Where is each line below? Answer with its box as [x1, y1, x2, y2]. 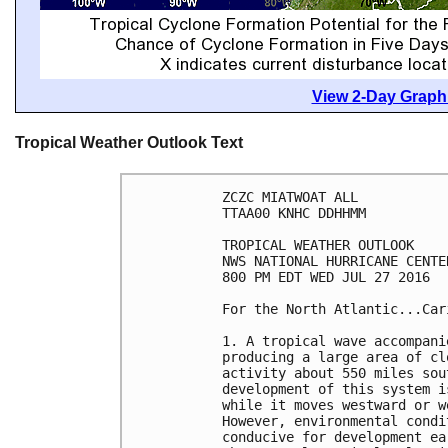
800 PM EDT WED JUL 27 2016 [222, 269, 430, 286]
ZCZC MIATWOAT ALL [222, 189, 358, 206]
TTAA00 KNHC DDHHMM [222, 205, 366, 222]
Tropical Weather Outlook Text [15, 134, 243, 151]
